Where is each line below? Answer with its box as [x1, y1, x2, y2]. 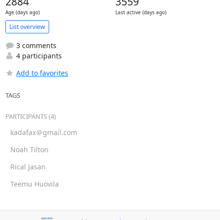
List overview [9, 22, 45, 31]
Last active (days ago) [115, 9, 166, 16]
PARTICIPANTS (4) [5, 112, 56, 121]
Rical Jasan [10, 162, 46, 171]
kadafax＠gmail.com [10, 128, 77, 137]
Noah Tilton [10, 145, 49, 154]
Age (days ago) [5, 9, 40, 16]
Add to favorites [16, 68, 68, 78]
